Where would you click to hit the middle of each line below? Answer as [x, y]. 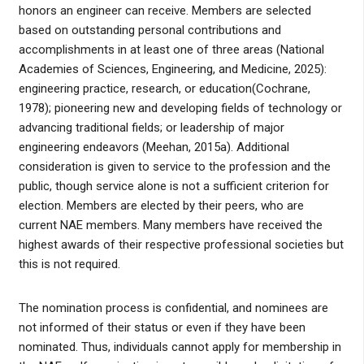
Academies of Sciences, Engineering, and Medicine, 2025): [172, 69]
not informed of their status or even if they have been [162, 328]
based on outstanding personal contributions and [149, 30]
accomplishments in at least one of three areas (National [171, 50]
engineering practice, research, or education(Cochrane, [164, 89]
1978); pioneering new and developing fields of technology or [180, 108]
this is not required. [69, 264]
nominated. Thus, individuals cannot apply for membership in [180, 347]
